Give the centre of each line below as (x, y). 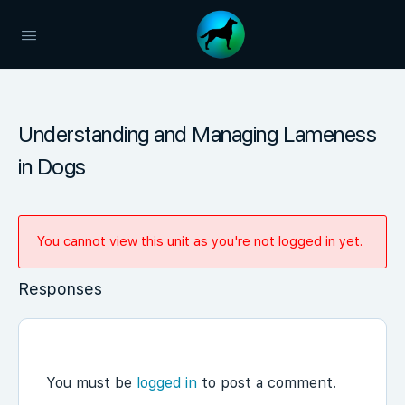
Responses (60, 289)
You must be (91, 383)
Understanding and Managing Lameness (198, 134)
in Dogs (52, 167)
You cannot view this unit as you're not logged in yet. (200, 241)
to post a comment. (267, 383)
